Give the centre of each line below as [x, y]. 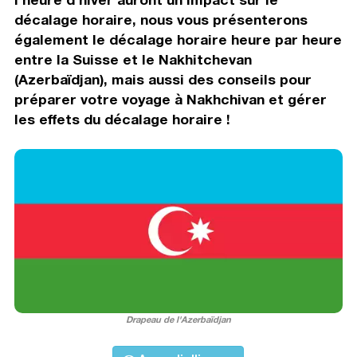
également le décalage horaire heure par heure [178, 39]
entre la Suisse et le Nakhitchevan [133, 59]
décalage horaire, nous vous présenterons [161, 19]
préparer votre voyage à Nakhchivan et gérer [170, 99]
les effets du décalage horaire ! [122, 119]
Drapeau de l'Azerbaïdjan [178, 320]
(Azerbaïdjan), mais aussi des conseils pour [163, 79]
